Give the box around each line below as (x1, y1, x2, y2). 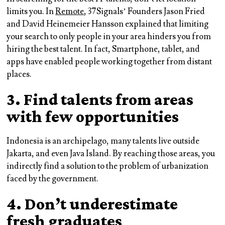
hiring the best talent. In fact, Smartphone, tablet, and (7, 43, 200, 55)
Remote (55, 6, 84, 17)
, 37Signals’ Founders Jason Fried (84, 6, 205, 17)
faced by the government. (7, 173, 99, 184)
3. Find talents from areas (7, 89, 194, 108)
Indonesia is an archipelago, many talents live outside (7, 135, 200, 147)
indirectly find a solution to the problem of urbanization (7, 160, 209, 172)
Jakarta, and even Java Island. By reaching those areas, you (7, 148, 215, 159)
